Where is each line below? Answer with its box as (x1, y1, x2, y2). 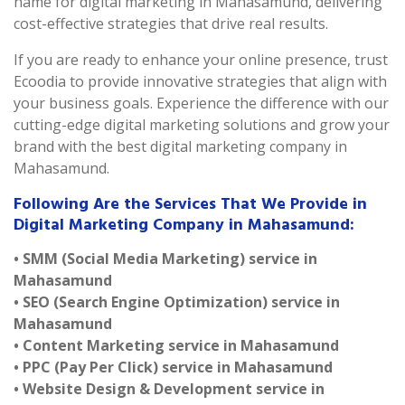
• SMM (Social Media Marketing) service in (14, 249, 317, 268)
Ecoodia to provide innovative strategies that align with (14, 71, 387, 91)
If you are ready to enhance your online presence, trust (14, 50, 388, 70)
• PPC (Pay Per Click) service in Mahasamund (14, 357, 333, 377)
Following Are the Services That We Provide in (14, 191, 367, 217)
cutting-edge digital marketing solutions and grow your (14, 115, 390, 135)
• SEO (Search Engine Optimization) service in (14, 292, 340, 312)
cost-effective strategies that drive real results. (14, 14, 328, 33)
